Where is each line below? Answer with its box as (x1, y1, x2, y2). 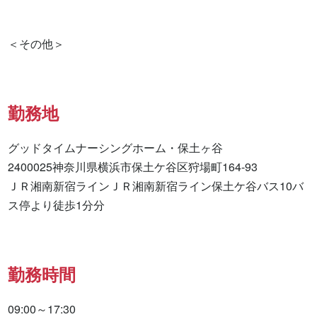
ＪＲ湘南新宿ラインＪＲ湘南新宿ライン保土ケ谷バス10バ (8, 178, 304, 195)
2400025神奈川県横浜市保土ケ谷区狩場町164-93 (8, 158, 258, 175)
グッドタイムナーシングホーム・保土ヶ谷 (8, 139, 224, 156)
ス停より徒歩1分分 (8, 197, 105, 214)
